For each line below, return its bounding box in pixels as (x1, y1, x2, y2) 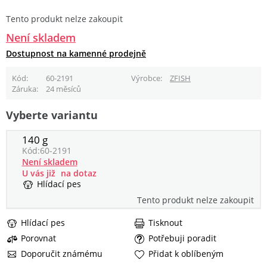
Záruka (11, 83, 36, 94)
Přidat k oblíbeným (148, 248, 223, 260)
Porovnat (21, 232, 56, 244)
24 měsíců (45, 83, 81, 94)
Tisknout (148, 217, 182, 229)
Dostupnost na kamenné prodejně (6, 47, 146, 59)
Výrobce (131, 72, 160, 83)
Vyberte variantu (6, 108, 98, 123)
